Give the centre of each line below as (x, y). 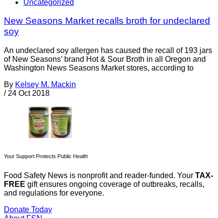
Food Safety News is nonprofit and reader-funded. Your (100, 175)
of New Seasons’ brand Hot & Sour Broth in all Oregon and (105, 59)
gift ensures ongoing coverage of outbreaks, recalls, (115, 184)
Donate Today (28, 209)
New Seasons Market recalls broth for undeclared (107, 21)
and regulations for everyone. (54, 193)
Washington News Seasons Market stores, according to (99, 68)
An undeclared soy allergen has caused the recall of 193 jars (108, 51)
